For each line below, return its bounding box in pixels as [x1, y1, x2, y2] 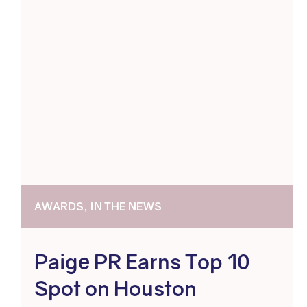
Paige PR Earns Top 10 [34, 249, 250, 274]
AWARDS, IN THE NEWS [34, 199, 162, 213]
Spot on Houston [34, 276, 197, 301]
